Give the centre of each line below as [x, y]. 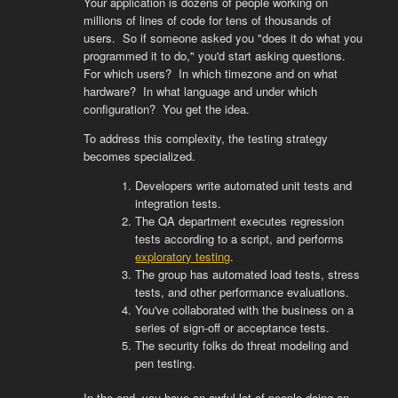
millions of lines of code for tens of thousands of [207, 20]
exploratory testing [183, 256]
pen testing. [166, 362]
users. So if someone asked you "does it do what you [223, 37]
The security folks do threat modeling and [242, 345]
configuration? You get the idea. [166, 108]
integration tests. [179, 203]
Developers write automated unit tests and [244, 185]
